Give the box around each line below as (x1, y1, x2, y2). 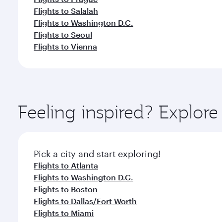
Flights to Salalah (34, 6, 98, 15)
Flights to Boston (34, 184, 98, 194)
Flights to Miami (34, 208, 94, 218)
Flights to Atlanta (34, 161, 98, 170)
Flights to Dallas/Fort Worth (34, 196, 137, 206)
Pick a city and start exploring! (34, 148, 161, 159)
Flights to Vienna (34, 42, 97, 51)
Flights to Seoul (34, 30, 92, 39)
